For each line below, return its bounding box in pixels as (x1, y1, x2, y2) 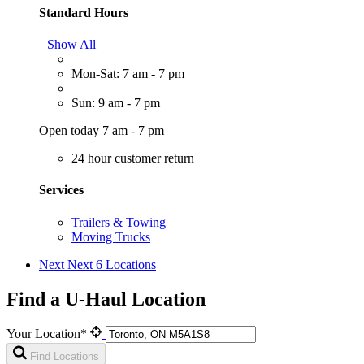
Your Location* (6, 327, 90, 341)
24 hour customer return (71, 151, 194, 166)
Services (39, 183, 84, 197)
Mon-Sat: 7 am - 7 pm (71, 67, 184, 81)
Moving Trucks (71, 229, 150, 244)
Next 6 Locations (67, 257, 156, 271)
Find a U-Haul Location (6, 288, 206, 310)
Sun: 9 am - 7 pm (71, 96, 160, 110)
